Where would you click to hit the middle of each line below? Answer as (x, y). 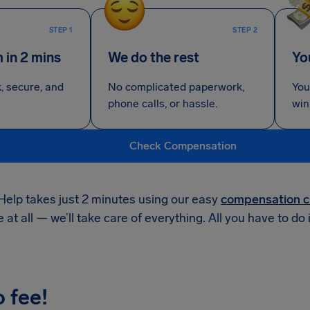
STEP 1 (61, 30)
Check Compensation (183, 146)
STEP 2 (245, 30)
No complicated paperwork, (176, 87)
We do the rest (153, 57)
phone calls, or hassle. (162, 103)
